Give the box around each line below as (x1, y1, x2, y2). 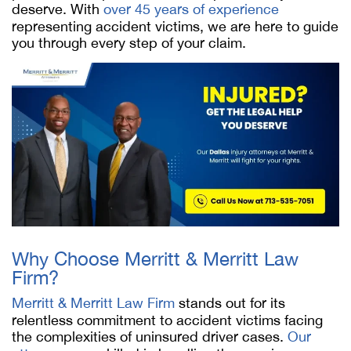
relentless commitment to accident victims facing (12, 312, 323, 328)
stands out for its (175, 295, 285, 311)
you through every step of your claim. (12, 34, 246, 51)
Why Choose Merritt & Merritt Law (12, 248, 299, 270)
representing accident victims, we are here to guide (12, 18, 338, 34)
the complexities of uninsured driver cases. (12, 328, 288, 345)
